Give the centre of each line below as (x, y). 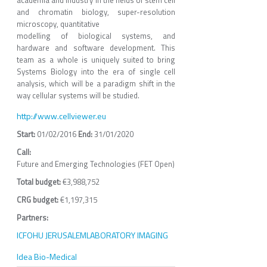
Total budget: (40, 181)
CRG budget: (38, 199)
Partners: (33, 217)
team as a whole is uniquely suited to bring (96, 59)
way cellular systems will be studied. (78, 95)
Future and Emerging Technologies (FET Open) (96, 164)
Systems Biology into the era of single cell (96, 71)
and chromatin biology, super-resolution (96, 12)
